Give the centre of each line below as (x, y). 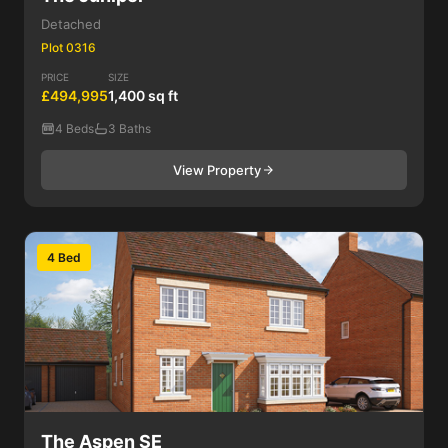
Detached (71, 24)
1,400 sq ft (143, 95)
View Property (217, 170)
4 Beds (74, 128)
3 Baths (129, 128)
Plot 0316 (68, 47)
